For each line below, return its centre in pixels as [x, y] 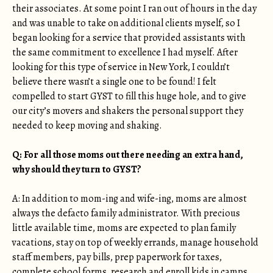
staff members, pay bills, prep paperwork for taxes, [117, 257]
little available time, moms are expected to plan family [124, 228]
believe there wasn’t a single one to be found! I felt [114, 82]
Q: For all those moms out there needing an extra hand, [128, 155]
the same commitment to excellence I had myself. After [125, 52]
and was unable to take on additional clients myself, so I [126, 23]
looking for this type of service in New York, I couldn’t [121, 67]
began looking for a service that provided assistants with [129, 38]
